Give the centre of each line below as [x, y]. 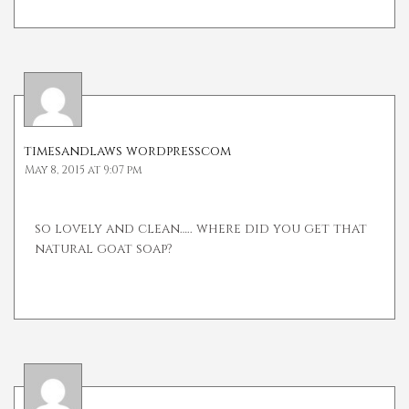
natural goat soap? [104, 249]
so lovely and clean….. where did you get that [201, 229]
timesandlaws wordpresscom [127, 152]
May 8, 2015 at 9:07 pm [84, 170]
